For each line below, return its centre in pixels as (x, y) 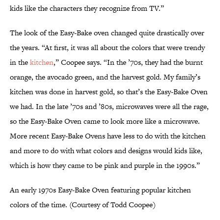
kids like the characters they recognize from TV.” (87, 8)
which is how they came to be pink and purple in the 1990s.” (105, 165)
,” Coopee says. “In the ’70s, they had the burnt (128, 62)
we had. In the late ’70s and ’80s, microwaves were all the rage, (109, 107)
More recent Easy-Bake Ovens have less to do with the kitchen (108, 136)
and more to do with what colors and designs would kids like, (106, 151)
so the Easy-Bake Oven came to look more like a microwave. (105, 121)
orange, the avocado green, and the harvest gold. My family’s (105, 77)
